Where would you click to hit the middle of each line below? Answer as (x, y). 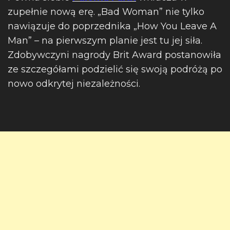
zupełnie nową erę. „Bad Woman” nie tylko (106, 12)
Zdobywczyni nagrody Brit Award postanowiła (114, 55)
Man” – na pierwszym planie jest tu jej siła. (105, 41)
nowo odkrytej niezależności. (74, 84)
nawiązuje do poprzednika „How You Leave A (112, 26)
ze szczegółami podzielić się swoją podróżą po (115, 69)
